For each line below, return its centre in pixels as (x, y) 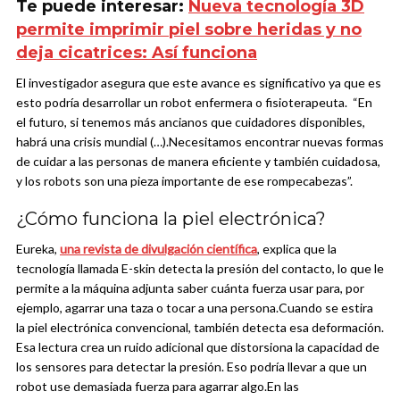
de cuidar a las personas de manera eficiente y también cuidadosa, (198, 162)
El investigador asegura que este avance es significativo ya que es (200, 83)
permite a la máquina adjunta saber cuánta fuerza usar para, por (190, 288)
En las (283, 387)
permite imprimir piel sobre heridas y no (189, 30)
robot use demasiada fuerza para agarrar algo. (142, 387)
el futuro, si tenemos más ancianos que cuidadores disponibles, (191, 122)
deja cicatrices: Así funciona (137, 53)
